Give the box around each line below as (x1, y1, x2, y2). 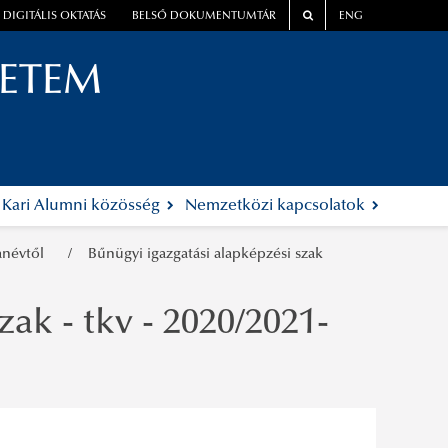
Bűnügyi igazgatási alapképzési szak (88, 247, 323, 263)
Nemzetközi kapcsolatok (184, 198, 369, 215)
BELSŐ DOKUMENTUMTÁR (132, 11, 277, 23)
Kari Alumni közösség (2, 198, 165, 215)
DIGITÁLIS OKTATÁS (3, 11, 107, 23)
